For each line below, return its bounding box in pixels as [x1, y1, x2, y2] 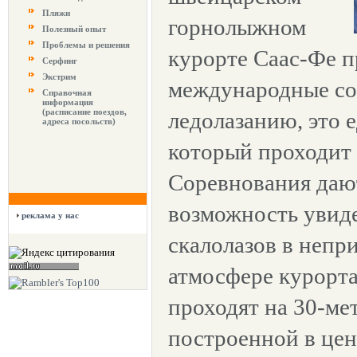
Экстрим [42, 72, 76, 81]
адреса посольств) [42, 116, 116, 126]
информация [42, 97, 93, 107]
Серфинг [42, 56, 77, 65]
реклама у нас [22, 210, 79, 220]
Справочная [42, 88, 92, 97]
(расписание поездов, [42, 107, 127, 116]
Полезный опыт [42, 24, 106, 33]
